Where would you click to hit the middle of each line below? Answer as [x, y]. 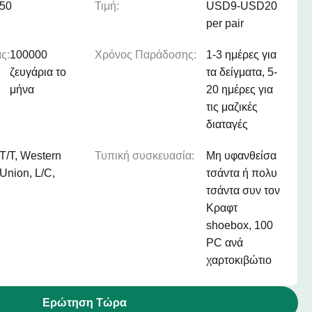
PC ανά [225, 243]
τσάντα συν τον [243, 190]
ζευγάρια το [38, 72]
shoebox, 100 [240, 225]
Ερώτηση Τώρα [84, 303]
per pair [225, 23]
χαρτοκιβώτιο [239, 260]
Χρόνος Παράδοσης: [146, 55]
